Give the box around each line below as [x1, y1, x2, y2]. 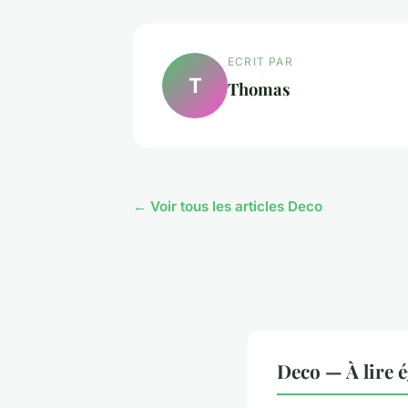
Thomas [228, 76, 291, 100]
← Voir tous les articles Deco [133, 197, 322, 215]
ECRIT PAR [228, 54, 293, 68]
